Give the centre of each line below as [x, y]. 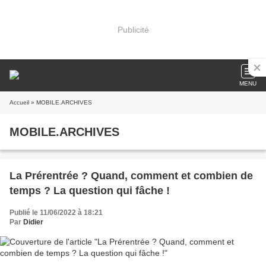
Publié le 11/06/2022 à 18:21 [56, 213]
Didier [33, 222]
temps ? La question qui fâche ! [90, 191]
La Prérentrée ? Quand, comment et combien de [131, 176]
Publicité [133, 29]
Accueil [19, 102]
